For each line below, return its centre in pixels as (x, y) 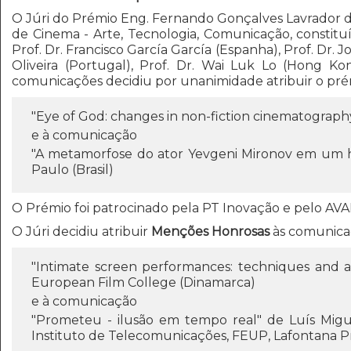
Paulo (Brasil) (72, 169)
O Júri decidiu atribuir (81, 231)
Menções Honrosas (210, 231)
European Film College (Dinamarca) (143, 282)
